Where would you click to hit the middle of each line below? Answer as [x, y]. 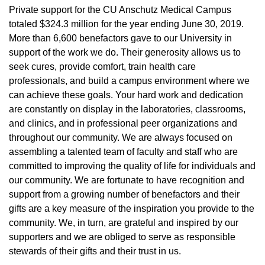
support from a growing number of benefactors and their [124, 194]
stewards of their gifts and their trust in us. [95, 251]
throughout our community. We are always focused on [121, 138]
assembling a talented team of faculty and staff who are [123, 152]
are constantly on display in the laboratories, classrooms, [127, 109]
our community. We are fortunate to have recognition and [127, 180]
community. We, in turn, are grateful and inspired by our [124, 223]
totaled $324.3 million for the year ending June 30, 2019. [126, 24]
